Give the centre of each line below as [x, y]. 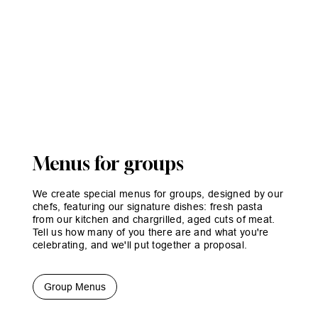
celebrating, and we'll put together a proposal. [140, 245]
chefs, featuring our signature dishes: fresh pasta [147, 207]
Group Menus [75, 287]
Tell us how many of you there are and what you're [150, 232]
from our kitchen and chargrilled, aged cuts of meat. [154, 220]
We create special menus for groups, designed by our [158, 194]
